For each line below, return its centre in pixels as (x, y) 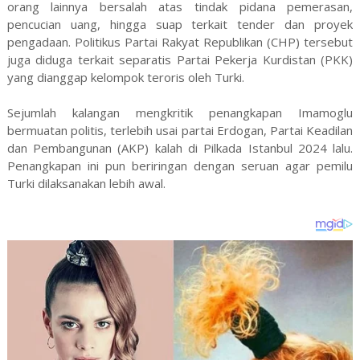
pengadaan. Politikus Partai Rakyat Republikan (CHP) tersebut (180, 41)
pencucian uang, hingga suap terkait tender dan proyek (180, 24)
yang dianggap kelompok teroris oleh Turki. (125, 77)
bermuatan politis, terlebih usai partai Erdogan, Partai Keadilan (180, 130)
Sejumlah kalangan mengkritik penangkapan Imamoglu (180, 112)
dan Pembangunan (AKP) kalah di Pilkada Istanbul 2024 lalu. (180, 147)
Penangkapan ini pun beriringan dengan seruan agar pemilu (180, 165)
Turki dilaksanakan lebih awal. (86, 183)
